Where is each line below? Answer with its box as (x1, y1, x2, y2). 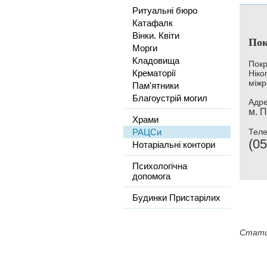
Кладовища (132, 55, 179, 66)
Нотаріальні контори (132, 139, 215, 150)
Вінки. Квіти (132, 30, 179, 41)
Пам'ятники (132, 80, 179, 91)
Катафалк (132, 18, 173, 28)
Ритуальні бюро (132, 5, 197, 15)
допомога (132, 171, 170, 181)
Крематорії (132, 68, 176, 78)
